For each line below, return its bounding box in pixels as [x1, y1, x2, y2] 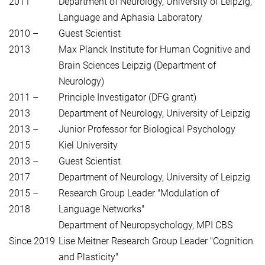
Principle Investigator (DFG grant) [59, 92, 196, 104]
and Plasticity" [59, 251, 118, 263]
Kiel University [59, 140, 118, 151]
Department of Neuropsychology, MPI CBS [59, 219, 232, 231]
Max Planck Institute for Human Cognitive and [59, 44, 250, 56]
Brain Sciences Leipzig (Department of [59, 60, 216, 72]
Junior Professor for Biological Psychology [59, 124, 238, 135]
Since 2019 [9, 235, 55, 247]
